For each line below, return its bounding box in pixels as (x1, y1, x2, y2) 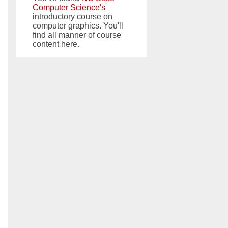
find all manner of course (33, 30, 121, 39)
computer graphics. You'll (33, 21, 123, 30)
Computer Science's (33, 3, 105, 12)
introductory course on (33, 12, 112, 21)
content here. (33, 39, 79, 48)
